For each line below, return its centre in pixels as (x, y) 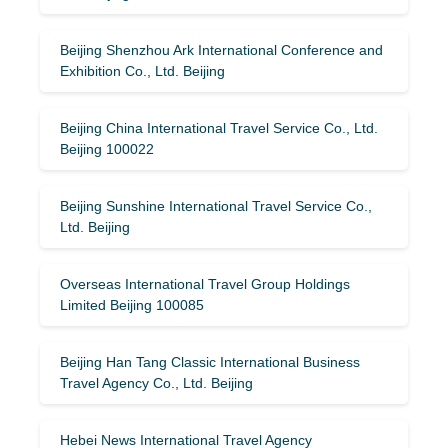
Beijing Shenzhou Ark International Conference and (221, 49)
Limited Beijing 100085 (132, 304)
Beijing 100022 (107, 148)
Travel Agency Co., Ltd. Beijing (156, 382)
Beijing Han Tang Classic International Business (210, 361)
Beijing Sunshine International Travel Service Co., (216, 205)
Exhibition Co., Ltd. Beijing (142, 70)
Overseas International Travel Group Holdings (205, 283)
